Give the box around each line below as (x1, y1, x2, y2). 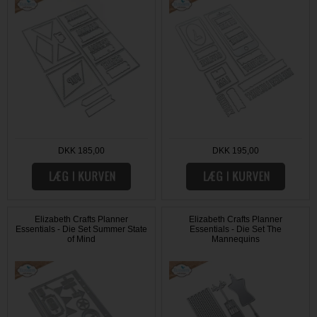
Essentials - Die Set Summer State (15, 224, 147, 235)
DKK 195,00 (212, 146, 260, 156)
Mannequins (212, 234, 260, 245)
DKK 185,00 (57, 146, 105, 156)
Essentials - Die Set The (190, 224, 282, 235)
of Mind (67, 234, 96, 245)
